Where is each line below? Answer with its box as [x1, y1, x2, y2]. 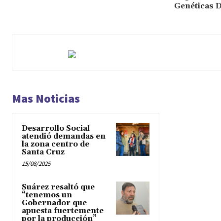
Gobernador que [22, 198, 87, 208]
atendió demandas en [22, 132, 106, 142]
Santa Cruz [22, 147, 65, 157]
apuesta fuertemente [22, 206, 104, 216]
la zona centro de [22, 140, 89, 149]
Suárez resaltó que [22, 183, 95, 192]
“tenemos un [22, 190, 72, 200]
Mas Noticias [12, 91, 80, 107]
